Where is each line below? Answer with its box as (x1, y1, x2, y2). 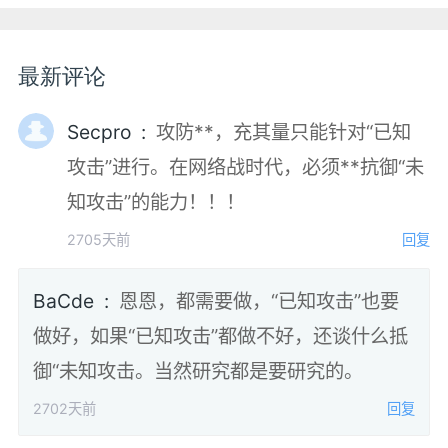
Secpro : (136, 119, 157, 144)
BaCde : (99, 289, 120, 314)
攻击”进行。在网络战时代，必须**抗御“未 (67, 154, 425, 179)
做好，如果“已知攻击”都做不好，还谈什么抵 (33, 324, 409, 349)
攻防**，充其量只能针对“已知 (156, 119, 412, 144)
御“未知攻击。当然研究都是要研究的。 (33, 359, 364, 384)
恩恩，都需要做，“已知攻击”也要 (119, 289, 400, 314)
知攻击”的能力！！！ (67, 189, 246, 214)
